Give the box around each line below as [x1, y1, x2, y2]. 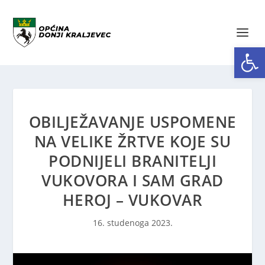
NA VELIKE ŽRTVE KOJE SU [34, 131, 231, 152]
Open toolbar [240, 40, 247, 65]
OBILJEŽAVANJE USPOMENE [28, 111, 237, 132]
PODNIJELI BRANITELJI [49, 150, 216, 172]
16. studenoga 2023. [92, 217, 173, 228]
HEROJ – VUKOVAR [62, 189, 203, 211]
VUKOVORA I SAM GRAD [41, 170, 224, 191]
